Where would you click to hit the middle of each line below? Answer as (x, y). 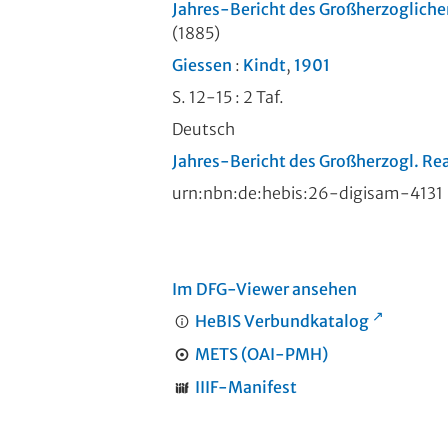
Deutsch (203, 129)
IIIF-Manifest (245, 387)
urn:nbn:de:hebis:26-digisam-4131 (309, 193)
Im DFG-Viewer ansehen (264, 289)
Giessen (202, 65)
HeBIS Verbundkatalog (281, 321)
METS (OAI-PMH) (261, 354)
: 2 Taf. (258, 97)
